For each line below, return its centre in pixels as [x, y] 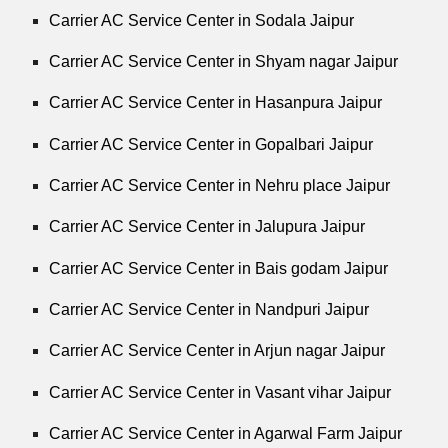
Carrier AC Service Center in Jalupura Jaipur [207, 227]
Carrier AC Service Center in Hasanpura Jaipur [216, 103]
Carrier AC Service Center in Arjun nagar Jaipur [217, 351]
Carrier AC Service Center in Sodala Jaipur [202, 20]
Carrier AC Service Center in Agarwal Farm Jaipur [226, 433]
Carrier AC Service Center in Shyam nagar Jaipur [224, 61]
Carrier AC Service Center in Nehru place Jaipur [220, 185]
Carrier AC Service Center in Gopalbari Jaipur [211, 144]
